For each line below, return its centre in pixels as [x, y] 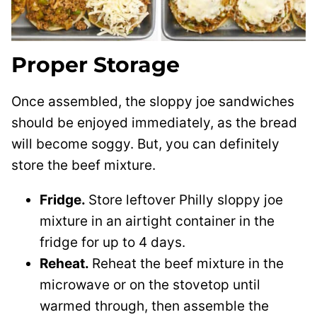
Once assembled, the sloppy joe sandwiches [153, 101]
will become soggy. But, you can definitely [145, 144]
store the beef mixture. [83, 165]
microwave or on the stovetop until [150, 284]
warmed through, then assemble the [154, 306]
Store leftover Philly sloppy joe [186, 200]
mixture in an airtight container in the [157, 221]
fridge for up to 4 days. [113, 242]
